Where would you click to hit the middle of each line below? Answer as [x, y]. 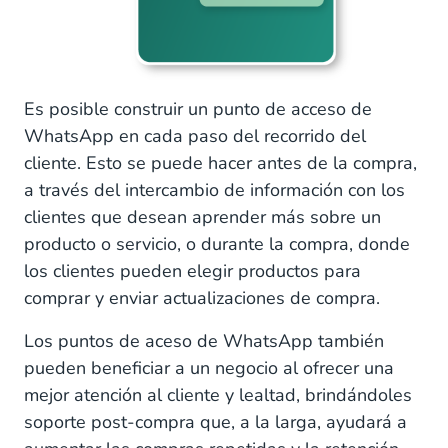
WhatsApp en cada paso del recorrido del [195, 135]
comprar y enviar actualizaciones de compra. [202, 297]
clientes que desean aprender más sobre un [202, 216]
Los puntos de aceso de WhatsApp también [204, 340]
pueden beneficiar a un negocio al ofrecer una [209, 367]
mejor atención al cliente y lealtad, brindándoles [218, 394]
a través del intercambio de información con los [214, 189]
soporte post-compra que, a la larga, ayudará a [215, 421]
